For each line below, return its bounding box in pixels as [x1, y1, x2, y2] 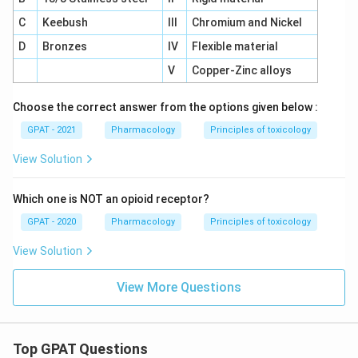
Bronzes [42, 40, 89, 53]
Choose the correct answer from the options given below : [13, 101, 318, 113]
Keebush [42, 16, 88, 29]
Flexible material [191, 40, 278, 53]
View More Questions [117, 280, 241, 295]
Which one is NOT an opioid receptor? [13, 193, 209, 205]
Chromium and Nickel [191, 16, 302, 29]
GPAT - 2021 [27, 125, 76, 135]
